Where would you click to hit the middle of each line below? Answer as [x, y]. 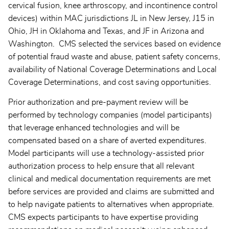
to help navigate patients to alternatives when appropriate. [112, 205]
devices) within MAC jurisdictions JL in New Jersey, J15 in [111, 19]
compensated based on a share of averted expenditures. [107, 141]
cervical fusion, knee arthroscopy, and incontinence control [113, 6]
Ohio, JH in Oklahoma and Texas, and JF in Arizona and [106, 31]
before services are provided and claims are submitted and [111, 192]
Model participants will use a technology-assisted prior [106, 154]
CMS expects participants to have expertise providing [103, 217]
